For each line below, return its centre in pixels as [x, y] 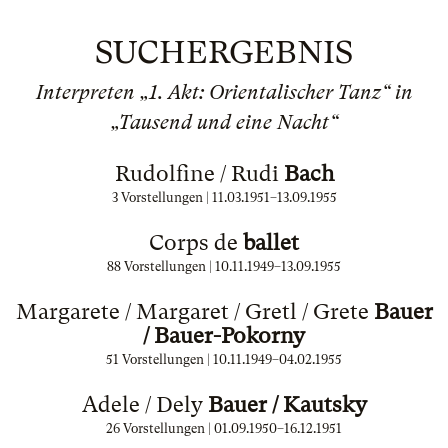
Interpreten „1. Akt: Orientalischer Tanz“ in [224, 92]
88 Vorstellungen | [161, 266]
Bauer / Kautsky [287, 404]
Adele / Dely [144, 404]
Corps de [196, 242]
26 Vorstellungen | [160, 428]
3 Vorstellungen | [161, 197]
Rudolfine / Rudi [199, 173]
